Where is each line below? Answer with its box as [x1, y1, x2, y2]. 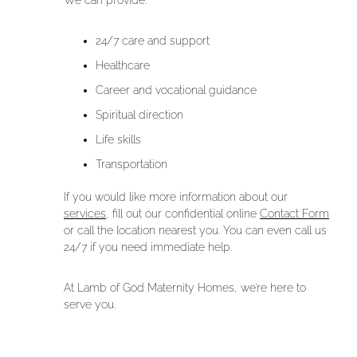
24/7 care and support [96, 34, 210, 48]
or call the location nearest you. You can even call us [64, 224, 327, 237]
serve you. [64, 298, 116, 312]
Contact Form [260, 207, 329, 221]
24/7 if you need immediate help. [64, 241, 232, 254]
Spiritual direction [96, 108, 183, 122]
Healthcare [96, 59, 150, 73]
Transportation [96, 158, 167, 171]
